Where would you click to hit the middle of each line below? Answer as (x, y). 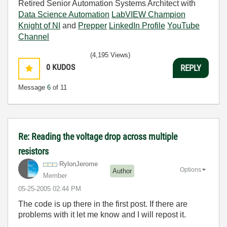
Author (122, 171)
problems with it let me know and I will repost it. (102, 215)
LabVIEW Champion (148, 14)
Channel (34, 37)
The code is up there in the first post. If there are (103, 204)
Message (33, 87)
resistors (33, 151)
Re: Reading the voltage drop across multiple (98, 137)
